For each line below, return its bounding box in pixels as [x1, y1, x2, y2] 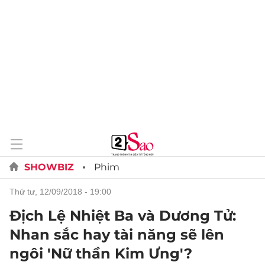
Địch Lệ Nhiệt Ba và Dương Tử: [9, 207, 236, 224]
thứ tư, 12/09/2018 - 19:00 [15, 187, 111, 196]
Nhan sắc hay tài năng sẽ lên [9, 226, 224, 243]
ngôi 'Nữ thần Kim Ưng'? [9, 245, 192, 262]
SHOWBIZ [24, 161, 74, 173]
